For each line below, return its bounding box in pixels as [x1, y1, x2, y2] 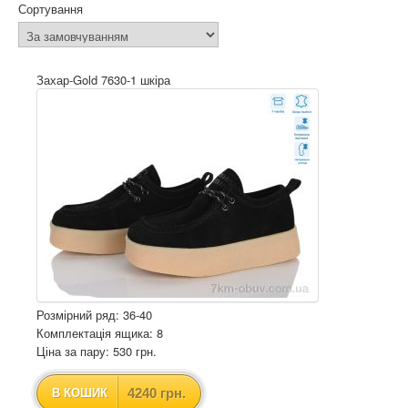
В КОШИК [52, 386, 107, 400]
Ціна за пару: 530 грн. [36, 342, 157, 360]
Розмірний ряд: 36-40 [36, 306, 152, 323]
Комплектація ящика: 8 [36, 324, 163, 342]
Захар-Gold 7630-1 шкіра [36, 71, 170, 88]
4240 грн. [127, 385, 186, 401]
